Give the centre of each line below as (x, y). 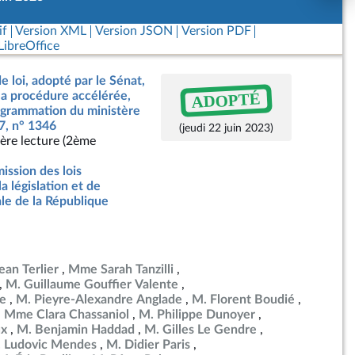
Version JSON (134, 31)
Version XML (51, 31)
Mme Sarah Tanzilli (121, 269)
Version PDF (216, 31)
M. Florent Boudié (243, 300)
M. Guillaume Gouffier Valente (92, 284)
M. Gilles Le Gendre (200, 330)
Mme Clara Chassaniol (67, 315)
